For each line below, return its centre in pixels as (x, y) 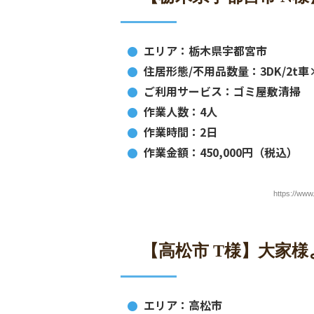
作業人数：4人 (180, 111)
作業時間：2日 (180, 132)
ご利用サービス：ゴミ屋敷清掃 (222, 91)
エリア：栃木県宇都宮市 (205, 50)
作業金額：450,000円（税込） (221, 152)
